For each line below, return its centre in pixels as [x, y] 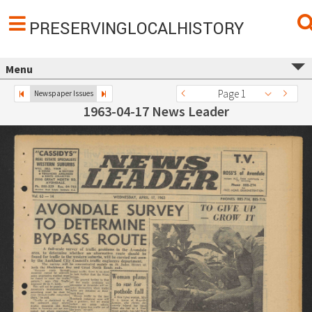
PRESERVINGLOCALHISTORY [136, 29]
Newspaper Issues [63, 93]
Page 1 [232, 94]
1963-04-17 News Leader [156, 111]
